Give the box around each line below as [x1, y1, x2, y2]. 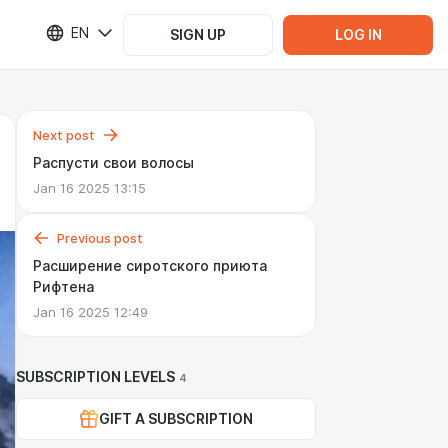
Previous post [57, 230, 143, 246]
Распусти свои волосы [33, 155, 194, 171]
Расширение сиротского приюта [33, 258, 267, 274]
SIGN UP [170, 26, 226, 43]
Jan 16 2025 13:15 [33, 180, 146, 196]
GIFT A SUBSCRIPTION [99, 411, 253, 427]
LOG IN [334, 26, 382, 43]
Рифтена [33, 279, 94, 295]
